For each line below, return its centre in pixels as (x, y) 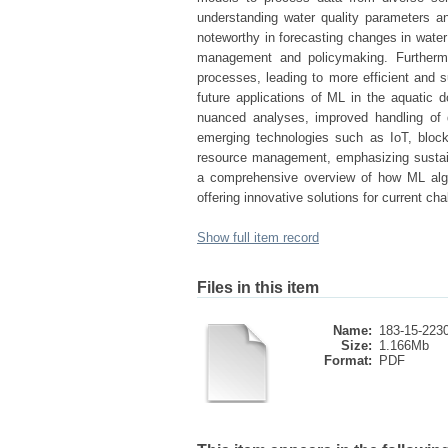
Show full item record (258, 237)
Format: (348, 360)
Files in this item (258, 287)
